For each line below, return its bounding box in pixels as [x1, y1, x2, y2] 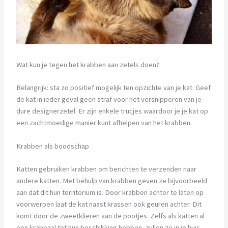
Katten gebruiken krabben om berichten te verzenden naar [16, 164, 196, 174]
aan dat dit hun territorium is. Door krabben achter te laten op [16, 188, 204, 197]
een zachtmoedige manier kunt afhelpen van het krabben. [16, 118, 192, 127]
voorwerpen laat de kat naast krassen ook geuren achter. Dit [16, 199, 202, 209]
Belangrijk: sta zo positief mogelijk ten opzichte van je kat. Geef [16, 82, 211, 92]
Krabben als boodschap [16, 141, 89, 151]
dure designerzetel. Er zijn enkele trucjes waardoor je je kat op [16, 106, 208, 116]
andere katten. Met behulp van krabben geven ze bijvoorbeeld [16, 176, 207, 186]
